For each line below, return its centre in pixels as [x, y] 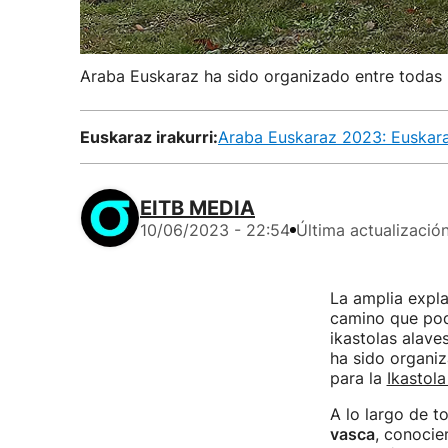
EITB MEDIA [197, 208]
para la [358, 378]
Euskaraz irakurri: [149, 137]
